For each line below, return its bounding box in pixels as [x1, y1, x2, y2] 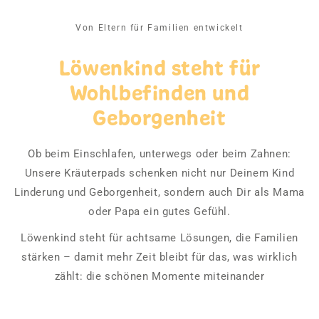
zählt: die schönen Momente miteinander [54, 270, 265, 283]
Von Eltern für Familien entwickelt [75, 23, 244, 33]
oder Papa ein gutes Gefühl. [88, 205, 231, 219]
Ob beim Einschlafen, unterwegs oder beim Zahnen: [28, 147, 291, 161]
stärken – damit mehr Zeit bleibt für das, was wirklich [21, 251, 298, 264]
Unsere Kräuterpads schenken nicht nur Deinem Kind [24, 167, 295, 180]
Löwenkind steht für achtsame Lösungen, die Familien [21, 231, 298, 245]
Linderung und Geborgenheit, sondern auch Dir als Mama [14, 186, 305, 199]
